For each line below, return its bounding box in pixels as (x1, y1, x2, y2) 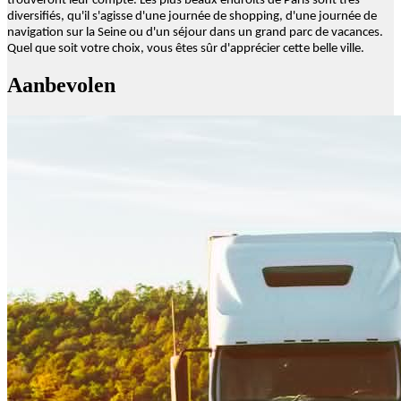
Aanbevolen (7, 73, 115, 97)
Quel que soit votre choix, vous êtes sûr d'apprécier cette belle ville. (7, 41, 370, 55)
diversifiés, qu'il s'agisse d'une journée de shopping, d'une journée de (7, 9, 377, 23)
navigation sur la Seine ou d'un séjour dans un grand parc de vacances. (7, 25, 383, 39)
